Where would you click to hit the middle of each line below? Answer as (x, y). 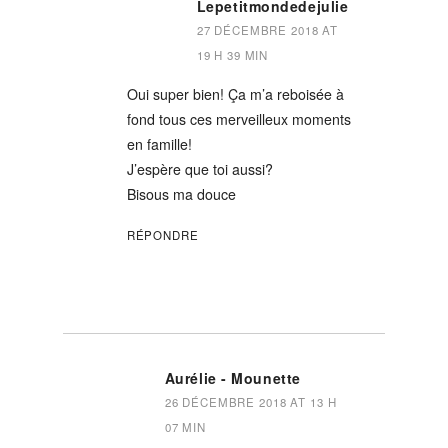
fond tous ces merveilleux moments (238, 119)
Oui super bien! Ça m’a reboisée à (235, 94)
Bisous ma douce (181, 194)
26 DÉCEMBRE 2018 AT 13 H (250, 402)
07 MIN (185, 427)
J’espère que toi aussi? (199, 169)
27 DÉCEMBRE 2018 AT (267, 30)
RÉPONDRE (162, 235)
